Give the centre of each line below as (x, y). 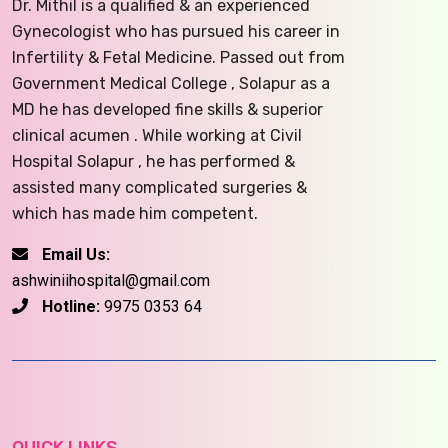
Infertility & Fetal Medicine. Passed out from (178, 58)
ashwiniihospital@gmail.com (111, 281)
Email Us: (76, 255)
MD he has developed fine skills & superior (167, 110)
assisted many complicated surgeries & (159, 188)
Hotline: (73, 307)
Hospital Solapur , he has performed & (153, 162)
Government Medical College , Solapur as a (171, 84)
